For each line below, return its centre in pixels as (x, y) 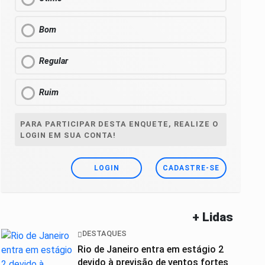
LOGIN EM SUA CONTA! (68, 135)
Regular (54, 62)
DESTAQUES (104, 234)
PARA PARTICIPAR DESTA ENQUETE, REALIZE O (119, 124)
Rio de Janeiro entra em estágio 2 (151, 249)
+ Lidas (213, 217)
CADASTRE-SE (191, 168)
